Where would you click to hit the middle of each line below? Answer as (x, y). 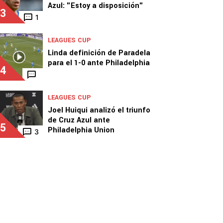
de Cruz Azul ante (79, 120)
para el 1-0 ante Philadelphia (99, 63)
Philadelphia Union (81, 130)
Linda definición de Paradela (99, 53)
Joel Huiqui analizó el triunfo (99, 110)
